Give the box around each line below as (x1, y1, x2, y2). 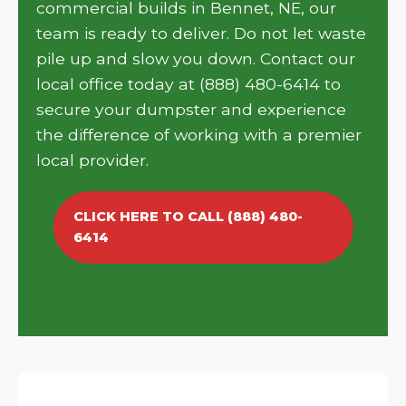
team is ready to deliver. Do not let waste (36, 24, 366, 43)
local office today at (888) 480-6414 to (36, 74, 341, 93)
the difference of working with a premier (36, 125, 362, 144)
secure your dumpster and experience (36, 100, 346, 119)
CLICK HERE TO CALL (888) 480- (72, 208, 303, 225)
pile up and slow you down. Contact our (36, 49, 355, 68)
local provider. (36, 150, 149, 169)
